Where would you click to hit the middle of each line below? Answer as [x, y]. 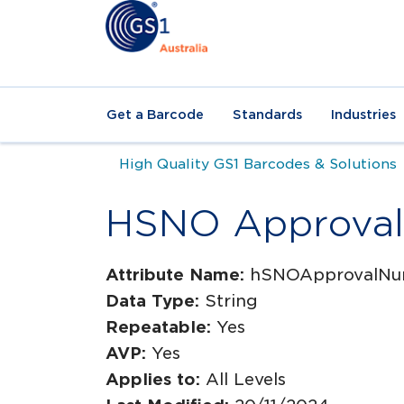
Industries [363, 115]
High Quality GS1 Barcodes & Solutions [258, 164]
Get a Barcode [155, 115]
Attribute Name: [178, 275]
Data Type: [155, 301]
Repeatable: [161, 327]
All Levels [246, 379]
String [231, 301]
